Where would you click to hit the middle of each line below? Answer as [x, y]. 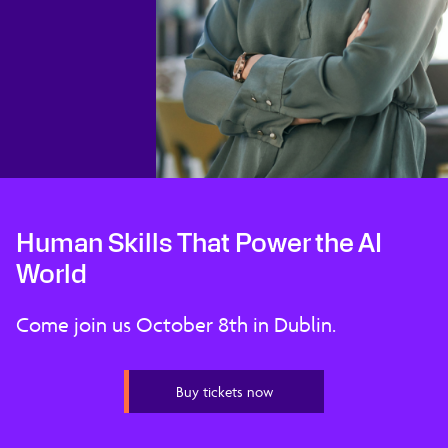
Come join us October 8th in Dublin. [176, 325]
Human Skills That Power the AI [199, 244]
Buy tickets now [224, 392]
